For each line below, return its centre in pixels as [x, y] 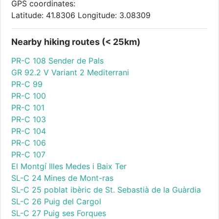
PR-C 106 [29, 143]
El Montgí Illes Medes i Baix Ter [69, 166]
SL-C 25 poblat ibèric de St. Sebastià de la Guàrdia [106, 190]
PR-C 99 [27, 84]
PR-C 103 [29, 120]
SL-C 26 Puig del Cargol [56, 202]
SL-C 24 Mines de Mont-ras [63, 178]
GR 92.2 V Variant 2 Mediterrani [70, 73]
